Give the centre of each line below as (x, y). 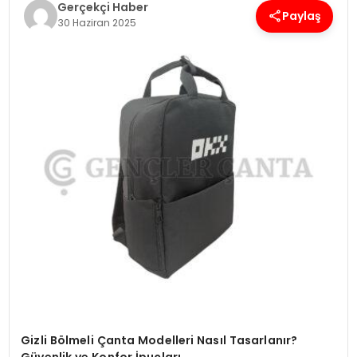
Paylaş (302, 16)
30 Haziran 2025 (96, 23)
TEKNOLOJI (46, 84)
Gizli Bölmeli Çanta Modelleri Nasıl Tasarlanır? (159, 341)
